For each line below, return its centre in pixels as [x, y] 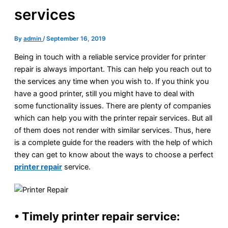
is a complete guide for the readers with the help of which [113, 142]
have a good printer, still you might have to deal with [104, 93]
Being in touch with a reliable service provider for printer [110, 57]
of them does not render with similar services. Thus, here [112, 130]
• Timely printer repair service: [97, 217]
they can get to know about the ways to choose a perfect [114, 154]
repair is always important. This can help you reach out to [113, 69]
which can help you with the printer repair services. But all [113, 118]
